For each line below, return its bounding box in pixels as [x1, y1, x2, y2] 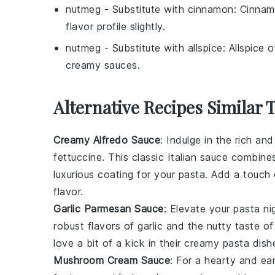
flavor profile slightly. [66, 20, 165, 33]
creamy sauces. [66, 59, 140, 71]
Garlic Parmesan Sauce [53, 203, 164, 215]
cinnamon [187, 3, 234, 15]
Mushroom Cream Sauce [53, 254, 170, 266]
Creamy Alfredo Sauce [53, 134, 160, 146]
